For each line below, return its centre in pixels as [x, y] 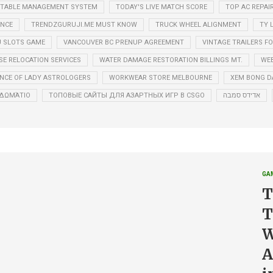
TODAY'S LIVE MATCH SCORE [161, 7]
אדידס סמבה [241, 95]
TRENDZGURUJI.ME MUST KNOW [84, 24]
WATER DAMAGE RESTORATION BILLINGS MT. [171, 60]
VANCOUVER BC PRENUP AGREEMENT [123, 42]
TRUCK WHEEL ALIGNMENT [198, 24]
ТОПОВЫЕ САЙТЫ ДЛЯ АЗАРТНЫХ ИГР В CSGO [126, 95]
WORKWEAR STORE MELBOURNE [160, 77]
